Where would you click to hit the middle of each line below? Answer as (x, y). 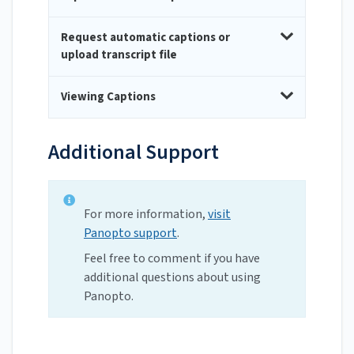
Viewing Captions (108, 97)
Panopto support (130, 233)
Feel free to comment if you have (172, 259)
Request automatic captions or (145, 38)
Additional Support (134, 153)
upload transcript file (119, 55)
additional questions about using (172, 278)
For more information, (146, 215)
